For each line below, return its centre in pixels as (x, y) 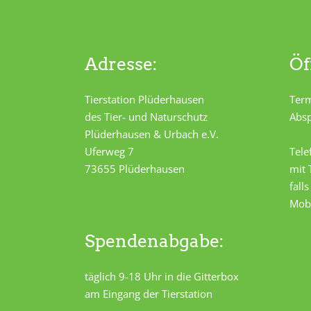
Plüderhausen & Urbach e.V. (152, 134)
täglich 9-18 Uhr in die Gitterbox (162, 276)
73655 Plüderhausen (135, 169)
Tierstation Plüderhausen (144, 99)
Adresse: (121, 64)
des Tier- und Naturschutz (146, 117)
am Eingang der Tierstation (149, 294)
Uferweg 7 (109, 151)
